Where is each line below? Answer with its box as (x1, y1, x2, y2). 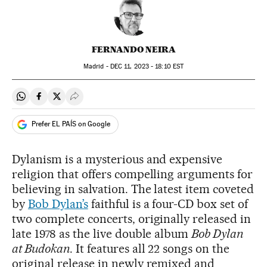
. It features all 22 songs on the (69, 241, 230, 256)
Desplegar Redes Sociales (74, 95, 180, 107)
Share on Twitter (56, 95, 124, 107)
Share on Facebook (38, 95, 118, 107)
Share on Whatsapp (20, 95, 101, 107)
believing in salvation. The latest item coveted (12, 181, 254, 196)
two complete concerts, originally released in (12, 211, 252, 226)
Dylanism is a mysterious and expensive (12, 151, 223, 166)
